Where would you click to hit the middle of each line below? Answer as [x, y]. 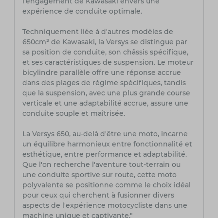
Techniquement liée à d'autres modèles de [98, 32]
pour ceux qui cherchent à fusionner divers [98, 195]
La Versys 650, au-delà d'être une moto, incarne [105, 134]
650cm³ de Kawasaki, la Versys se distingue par [105, 42]
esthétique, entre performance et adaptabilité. [104, 154]
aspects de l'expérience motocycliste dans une [105, 206]
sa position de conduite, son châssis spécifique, [105, 52]
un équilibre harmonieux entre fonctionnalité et [107, 144]
